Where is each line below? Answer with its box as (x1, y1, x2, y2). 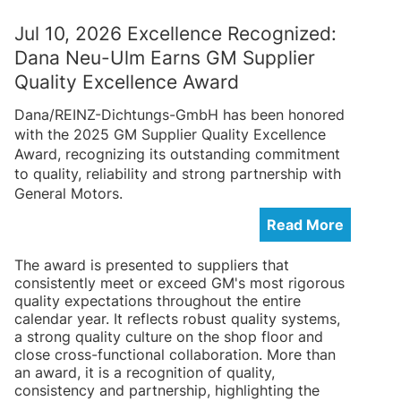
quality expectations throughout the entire (14, 291, 301, 310)
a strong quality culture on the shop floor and (14, 327, 323, 346)
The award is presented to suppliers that (14, 255, 289, 274)
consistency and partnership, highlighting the (14, 380, 320, 399)
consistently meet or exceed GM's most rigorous (14, 273, 345, 292)
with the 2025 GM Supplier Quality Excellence (14, 124, 326, 143)
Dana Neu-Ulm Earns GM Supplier (14, 46, 315, 69)
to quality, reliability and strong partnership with (14, 164, 341, 183)
